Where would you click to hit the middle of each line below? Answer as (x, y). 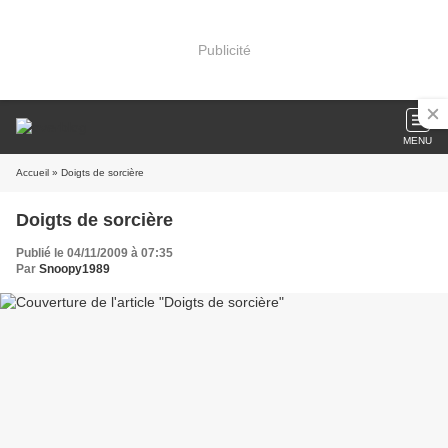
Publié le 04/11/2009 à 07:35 (94, 253)
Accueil (32, 172)
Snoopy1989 (74, 269)
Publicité (224, 49)
